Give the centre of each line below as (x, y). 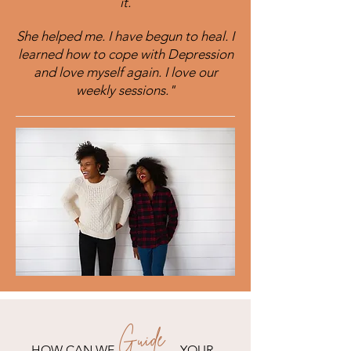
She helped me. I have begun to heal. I (125, 36)
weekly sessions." (125, 90)
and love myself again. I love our (125, 72)
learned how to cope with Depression (125, 54)
